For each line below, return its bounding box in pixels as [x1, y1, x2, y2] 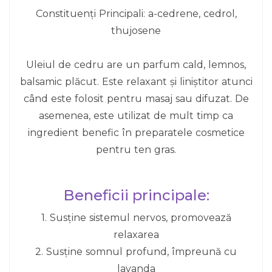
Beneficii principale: [63, 186, 209, 204]
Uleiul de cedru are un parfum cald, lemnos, [26, 59, 246, 70]
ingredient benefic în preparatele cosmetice [27, 127, 245, 138]
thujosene [111, 25, 161, 36]
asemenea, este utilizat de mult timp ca [39, 110, 233, 121]
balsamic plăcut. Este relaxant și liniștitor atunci [19, 76, 253, 87]
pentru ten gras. [96, 144, 176, 155]
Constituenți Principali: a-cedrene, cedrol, [35, 8, 237, 19]
